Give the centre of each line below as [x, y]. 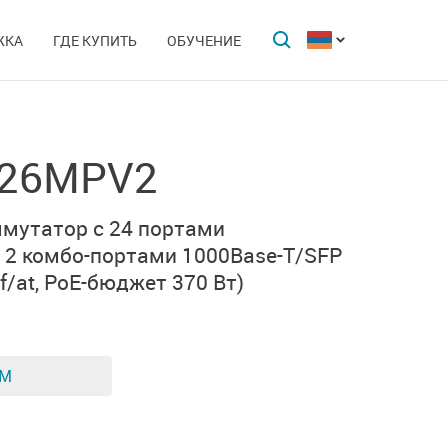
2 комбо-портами [91, 255]
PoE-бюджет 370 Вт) [144, 282]
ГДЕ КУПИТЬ [95, 40]
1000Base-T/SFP [262, 255]
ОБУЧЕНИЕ [204, 40]
